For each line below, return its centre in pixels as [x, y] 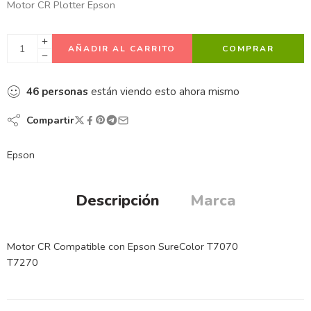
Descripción [117, 200]
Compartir [48, 120]
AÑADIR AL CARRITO [122, 49]
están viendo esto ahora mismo [164, 92]
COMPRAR [248, 49]
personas [65, 92]
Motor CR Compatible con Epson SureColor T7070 [123, 246]
